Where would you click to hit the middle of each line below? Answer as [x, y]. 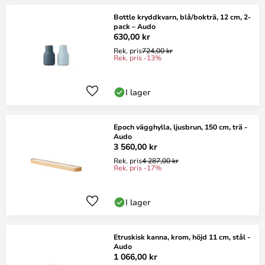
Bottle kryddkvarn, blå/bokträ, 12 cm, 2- [182, 17]
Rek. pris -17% [138, 167]
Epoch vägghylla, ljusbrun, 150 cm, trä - [180, 127]
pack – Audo [135, 26]
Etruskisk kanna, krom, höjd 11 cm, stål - [182, 237]
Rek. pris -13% [138, 57]
